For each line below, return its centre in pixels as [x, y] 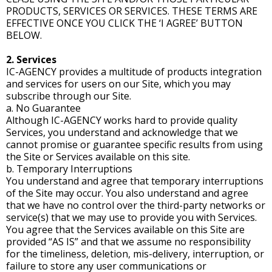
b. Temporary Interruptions [69, 169]
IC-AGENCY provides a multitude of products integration [134, 72]
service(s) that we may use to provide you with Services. [131, 217]
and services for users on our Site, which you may [118, 84]
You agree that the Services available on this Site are [125, 229]
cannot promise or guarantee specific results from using [134, 144]
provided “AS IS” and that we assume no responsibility [128, 242]
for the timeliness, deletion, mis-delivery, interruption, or [135, 254]
